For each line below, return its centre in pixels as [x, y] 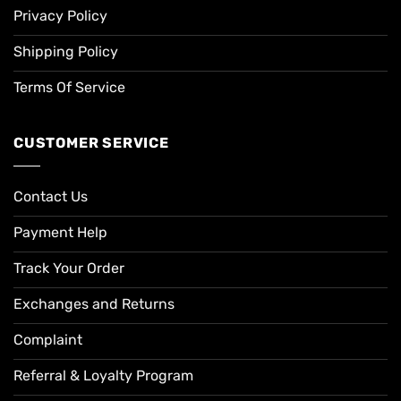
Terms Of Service [69, 87]
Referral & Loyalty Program [103, 375]
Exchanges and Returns [94, 303]
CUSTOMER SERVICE [91, 142]
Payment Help [60, 232]
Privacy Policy [60, 15]
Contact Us [51, 196]
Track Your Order [69, 268]
